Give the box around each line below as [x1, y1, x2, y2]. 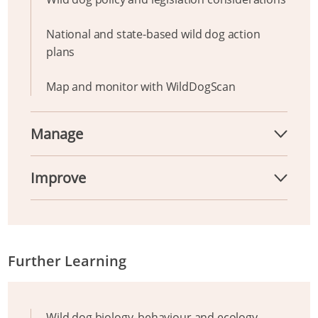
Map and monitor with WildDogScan [46, 79, 236, 94]
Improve [31, 168, 86, 187]
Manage [31, 124, 83, 143]
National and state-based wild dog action [46, 26, 261, 42]
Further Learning [8, 251, 126, 270]
